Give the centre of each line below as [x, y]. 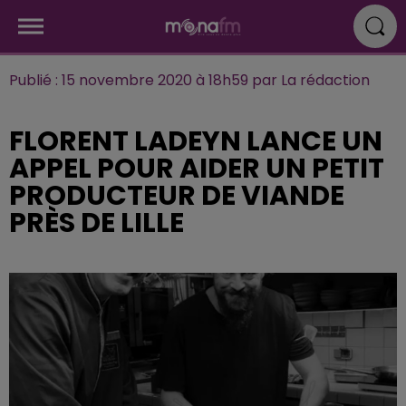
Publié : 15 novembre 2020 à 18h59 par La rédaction [189, 80]
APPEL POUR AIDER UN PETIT [197, 169]
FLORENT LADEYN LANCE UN [196, 141]
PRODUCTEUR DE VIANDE [177, 196]
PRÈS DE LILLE [97, 223]
